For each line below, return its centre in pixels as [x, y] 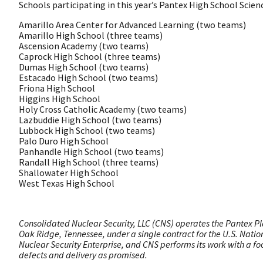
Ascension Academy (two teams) [84, 45]
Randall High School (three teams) [89, 162]
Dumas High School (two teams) [84, 67]
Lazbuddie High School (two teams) [90, 119]
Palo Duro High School [64, 141]
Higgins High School [60, 98]
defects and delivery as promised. [83, 254]
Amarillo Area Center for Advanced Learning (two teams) [132, 24]
